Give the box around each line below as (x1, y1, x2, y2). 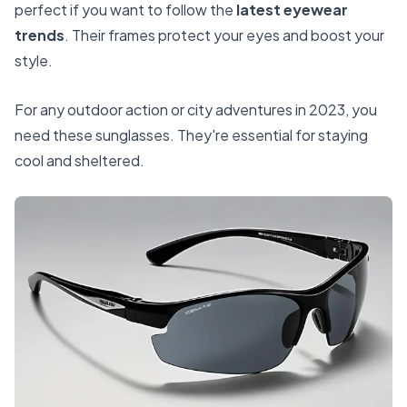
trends (15, 25, 65, 45)
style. (15, 51, 53, 71)
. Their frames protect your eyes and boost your (65, 25, 384, 45)
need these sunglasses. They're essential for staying (15, 124, 368, 144)
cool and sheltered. (15, 150, 144, 170)
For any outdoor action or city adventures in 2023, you (15, 99, 377, 119)
